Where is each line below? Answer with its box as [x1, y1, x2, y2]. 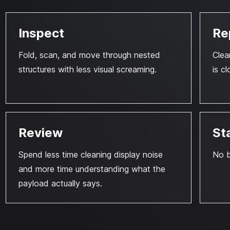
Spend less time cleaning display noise [18, 149, 163, 160]
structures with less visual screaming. [18, 64, 157, 74]
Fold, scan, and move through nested [18, 50, 160, 60]
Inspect [18, 26, 64, 41]
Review [18, 125, 63, 140]
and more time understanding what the [18, 164, 165, 174]
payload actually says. [18, 178, 102, 188]
